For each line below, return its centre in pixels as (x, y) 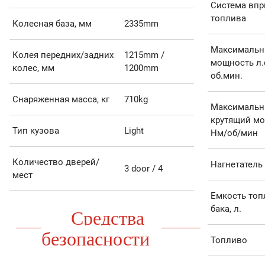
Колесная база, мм (52, 24)
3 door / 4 (143, 169)
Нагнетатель (236, 165)
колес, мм (33, 68)
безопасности (96, 238)
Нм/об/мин (234, 133)
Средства (107, 217)
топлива (228, 19)
